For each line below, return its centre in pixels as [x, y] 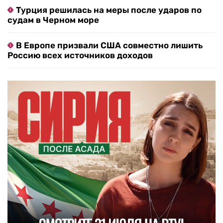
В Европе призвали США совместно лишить [109, 46]
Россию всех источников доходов [80, 56]
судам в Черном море [53, 20]
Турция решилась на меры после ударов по [109, 10]
